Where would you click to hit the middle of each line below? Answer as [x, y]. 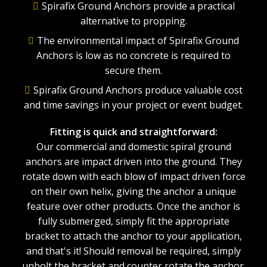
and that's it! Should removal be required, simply [133, 251]
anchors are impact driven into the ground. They [133, 162]
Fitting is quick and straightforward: [133, 132]
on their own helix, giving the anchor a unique [133, 191]
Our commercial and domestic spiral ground [133, 147]
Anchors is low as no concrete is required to [133, 55]
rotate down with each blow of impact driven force [133, 176]
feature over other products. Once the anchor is [133, 206]
